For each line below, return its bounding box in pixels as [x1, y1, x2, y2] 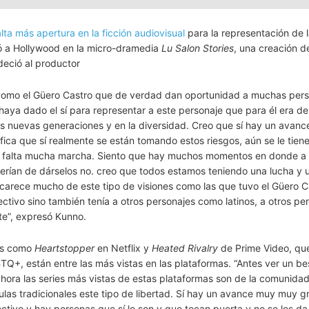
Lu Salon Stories [161, 42, 234, 54]
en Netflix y [94, 242, 152, 255]
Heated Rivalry [152, 242, 218, 255]
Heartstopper [34, 242, 94, 255]
